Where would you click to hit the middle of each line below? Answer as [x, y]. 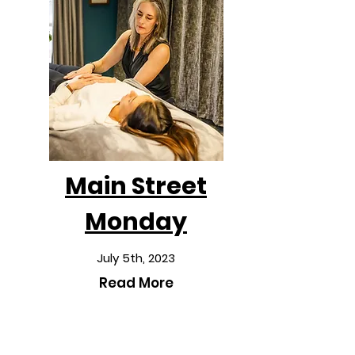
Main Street [136, 186]
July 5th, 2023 [136, 258]
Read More [136, 283]
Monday [136, 222]
